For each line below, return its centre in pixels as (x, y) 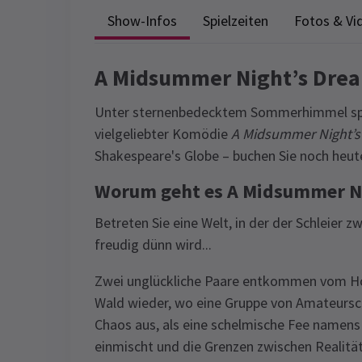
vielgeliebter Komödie (163, 134)
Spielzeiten (236, 20)
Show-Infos (142, 20)
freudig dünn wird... (153, 244)
